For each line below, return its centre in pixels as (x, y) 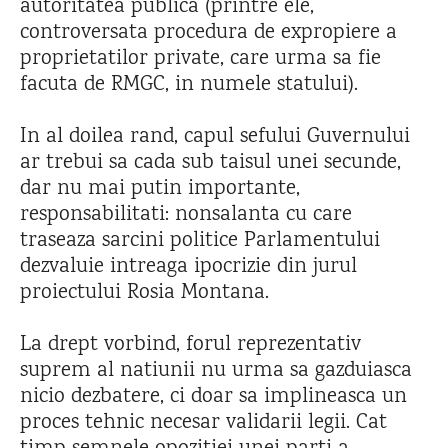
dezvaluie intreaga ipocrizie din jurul (188, 267)
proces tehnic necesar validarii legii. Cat (203, 423)
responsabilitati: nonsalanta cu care (186, 215)
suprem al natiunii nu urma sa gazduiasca (216, 371)
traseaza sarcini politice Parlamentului (200, 241)
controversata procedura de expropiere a (208, 33)
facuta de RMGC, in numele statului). (189, 85)
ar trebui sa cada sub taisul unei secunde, (210, 163)
